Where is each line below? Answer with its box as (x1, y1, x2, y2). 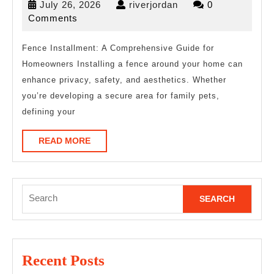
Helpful (187, 5, 234, 22)
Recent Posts (22, 252, 105, 269)
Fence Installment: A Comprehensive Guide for (22, 43, 214, 53)
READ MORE (39, 135, 91, 146)
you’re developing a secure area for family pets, (22, 91, 220, 100)
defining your (22, 106, 75, 116)
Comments (28, 12, 78, 23)
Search (22, 186, 51, 197)
